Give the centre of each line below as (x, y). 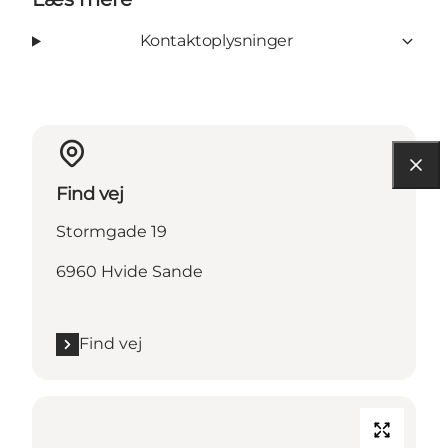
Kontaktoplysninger (216, 41)
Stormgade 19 (111, 232)
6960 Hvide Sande (129, 272)
